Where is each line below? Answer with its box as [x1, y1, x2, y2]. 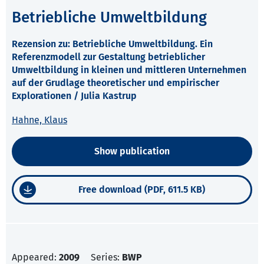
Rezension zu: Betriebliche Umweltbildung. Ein [12, 38, 213, 50]
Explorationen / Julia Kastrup [12, 90, 137, 102]
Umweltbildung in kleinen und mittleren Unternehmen [12, 64, 246, 76]
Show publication [94, 146, 170, 157]
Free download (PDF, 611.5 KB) [78, 184, 205, 196]
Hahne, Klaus [12, 114, 67, 126]
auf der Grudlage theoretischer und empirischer [12, 77, 219, 89]
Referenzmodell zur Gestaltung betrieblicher [12, 51, 205, 63]
